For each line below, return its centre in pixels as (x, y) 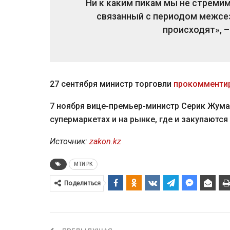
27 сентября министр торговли (112, 84)
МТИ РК (83, 164)
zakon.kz (105, 141)
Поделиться (82, 183)
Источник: (70, 141)
